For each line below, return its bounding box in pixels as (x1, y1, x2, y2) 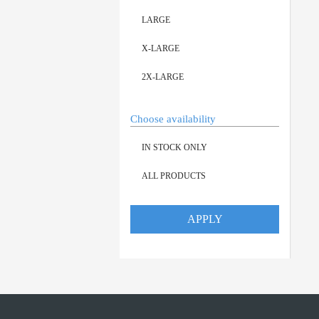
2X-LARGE (142, 71, 184, 82)
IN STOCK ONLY (142, 142, 207, 152)
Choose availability (130, 113, 216, 125)
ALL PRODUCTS (142, 170, 206, 181)
